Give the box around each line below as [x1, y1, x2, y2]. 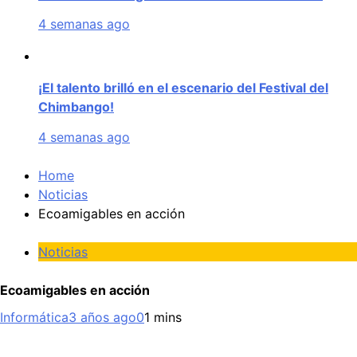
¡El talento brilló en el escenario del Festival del [38, 80, 328, 96]
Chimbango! [38, 99, 114, 116]
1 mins [144, 309, 182, 326]
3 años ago [69, 309, 136, 326]
